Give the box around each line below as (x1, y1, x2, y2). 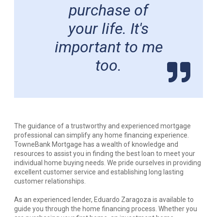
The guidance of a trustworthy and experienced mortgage (14, 122, 191, 130)
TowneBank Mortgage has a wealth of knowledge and (14, 140, 178, 148)
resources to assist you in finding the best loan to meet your (14, 150, 195, 157)
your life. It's (68, 19, 149, 38)
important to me (54, 38, 163, 56)
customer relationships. (14, 177, 86, 185)
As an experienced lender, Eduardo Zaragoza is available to (14, 196, 194, 203)
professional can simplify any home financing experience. (14, 131, 189, 139)
